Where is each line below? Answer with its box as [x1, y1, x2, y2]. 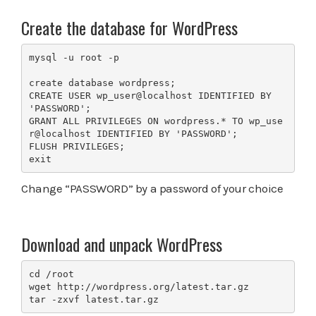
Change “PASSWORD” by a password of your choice [21, 181, 284, 196]
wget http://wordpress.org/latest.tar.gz [28, 281, 249, 292]
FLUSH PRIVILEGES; [28, 140, 125, 152]
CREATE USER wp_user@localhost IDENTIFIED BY [28, 90, 272, 101]
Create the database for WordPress [21, 15, 238, 41]
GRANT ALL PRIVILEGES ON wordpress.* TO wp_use [28, 115, 283, 126]
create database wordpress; [28, 77, 176, 88]
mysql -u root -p [28, 51, 119, 63]
